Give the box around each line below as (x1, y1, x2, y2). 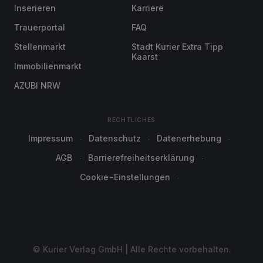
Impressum (28, 133, 73, 143)
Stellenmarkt (14, 42, 66, 52)
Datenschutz (89, 133, 141, 143)
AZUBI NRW (14, 80, 60, 90)
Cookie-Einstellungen (79, 172, 170, 182)
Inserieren (14, 3, 56, 13)
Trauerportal (14, 22, 65, 32)
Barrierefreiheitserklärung (87, 153, 194, 163)
